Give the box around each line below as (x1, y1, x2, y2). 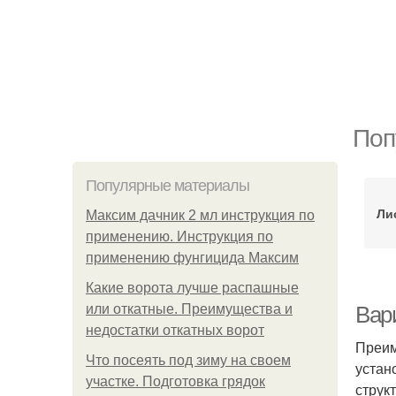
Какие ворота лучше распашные (86, 280, 299, 295)
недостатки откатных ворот (86, 323, 264, 338)
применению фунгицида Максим (86, 250, 299, 265)
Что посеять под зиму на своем (86, 353, 291, 368)
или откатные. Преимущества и (86, 301, 293, 316)
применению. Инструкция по (86, 229, 273, 244)
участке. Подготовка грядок (86, 374, 265, 389)
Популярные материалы (86, 177, 249, 194)
